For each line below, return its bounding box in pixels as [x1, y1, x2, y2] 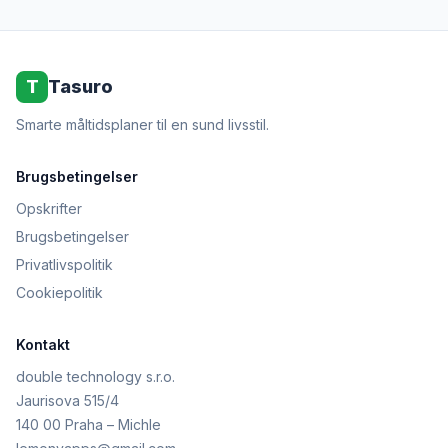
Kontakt [16, 336, 70, 353]
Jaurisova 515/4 [16, 392, 119, 409]
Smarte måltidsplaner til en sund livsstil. [16, 116, 269, 133]
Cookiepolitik [16, 284, 103, 301]
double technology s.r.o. [16, 368, 175, 385]
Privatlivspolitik [16, 256, 113, 273]
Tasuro [48, 76, 113, 97]
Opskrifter [16, 200, 82, 217]
